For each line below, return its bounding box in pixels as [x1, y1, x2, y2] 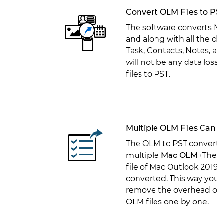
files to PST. [125, 69, 170, 78]
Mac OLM [160, 151, 198, 160]
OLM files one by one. [125, 197, 209, 206]
